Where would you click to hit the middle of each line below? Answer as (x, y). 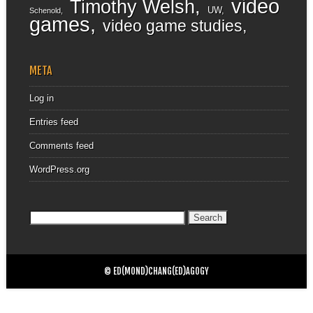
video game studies (172, 26)
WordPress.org (59, 169)
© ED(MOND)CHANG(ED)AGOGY (156, 271)
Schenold (45, 11)
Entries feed (53, 122)
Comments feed (61, 145)
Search (43, 217)
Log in (41, 98)
